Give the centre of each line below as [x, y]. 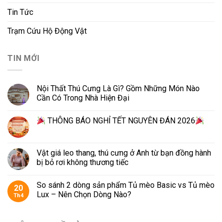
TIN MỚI [24, 58]
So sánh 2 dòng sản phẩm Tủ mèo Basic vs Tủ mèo [126, 185]
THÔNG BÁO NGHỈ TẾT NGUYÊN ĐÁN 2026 [121, 121]
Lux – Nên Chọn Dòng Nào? [84, 195]
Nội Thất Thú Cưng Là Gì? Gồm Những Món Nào [118, 89]
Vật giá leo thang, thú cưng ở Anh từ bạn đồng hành [124, 153]
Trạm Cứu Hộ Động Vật [47, 31]
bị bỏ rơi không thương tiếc [83, 163]
